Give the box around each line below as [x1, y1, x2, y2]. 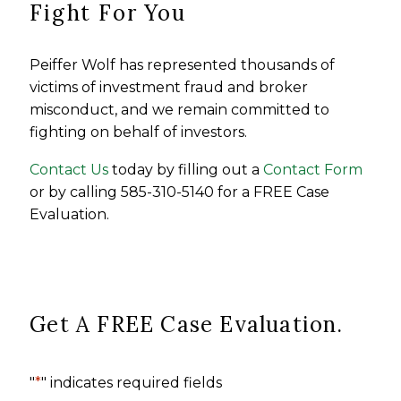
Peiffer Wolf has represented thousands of [30, 55, 336, 73]
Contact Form [263, 161, 363, 179]
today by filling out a [108, 161, 264, 179]
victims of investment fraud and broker [30, 78, 309, 96]
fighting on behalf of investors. [30, 123, 248, 141]
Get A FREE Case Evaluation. [30, 310, 344, 338]
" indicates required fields [41, 374, 223, 392]
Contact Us [30, 161, 109, 179]
